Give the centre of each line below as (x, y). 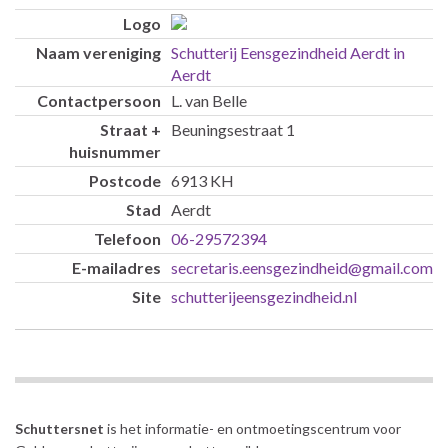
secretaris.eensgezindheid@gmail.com (302, 267)
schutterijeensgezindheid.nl (264, 296)
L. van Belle (209, 100)
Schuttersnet (61, 429)
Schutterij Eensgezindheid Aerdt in (288, 52)
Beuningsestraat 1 (233, 129)
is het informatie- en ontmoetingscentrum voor (254, 429)
